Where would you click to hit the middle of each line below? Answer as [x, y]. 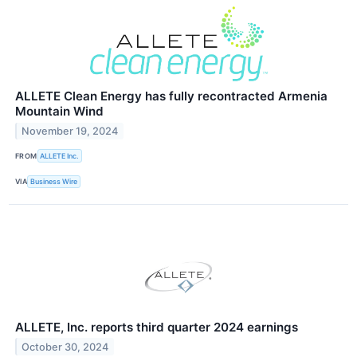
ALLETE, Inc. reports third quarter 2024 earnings [157, 327]
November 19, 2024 [70, 131]
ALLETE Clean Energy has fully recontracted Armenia [171, 96]
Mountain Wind [59, 112]
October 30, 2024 [65, 347]
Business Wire [54, 182]
